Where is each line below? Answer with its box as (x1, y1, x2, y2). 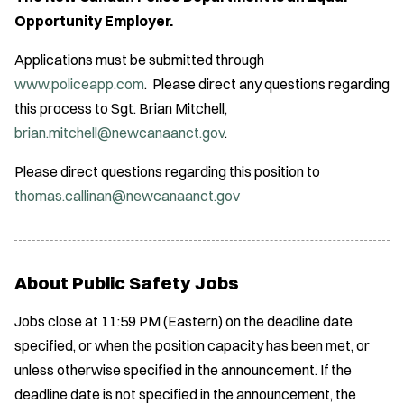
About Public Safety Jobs (14, 271, 239, 295)
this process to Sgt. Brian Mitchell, (14, 99, 227, 118)
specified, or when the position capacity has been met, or (14, 335, 370, 354)
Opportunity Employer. (14, 12, 173, 31)
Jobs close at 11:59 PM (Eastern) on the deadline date (14, 311, 353, 330)
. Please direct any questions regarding (144, 75, 390, 94)
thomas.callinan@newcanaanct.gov (14, 187, 240, 206)
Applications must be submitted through (14, 50, 264, 69)
